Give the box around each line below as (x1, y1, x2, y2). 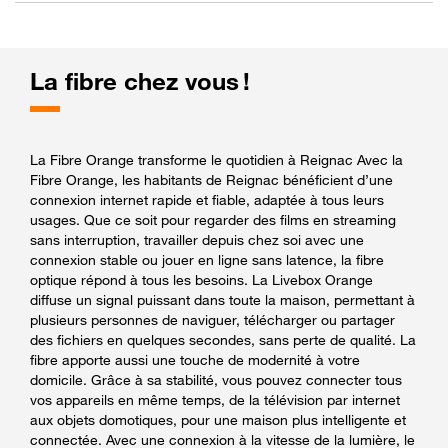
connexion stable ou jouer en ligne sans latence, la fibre (30, 250, 384, 268)
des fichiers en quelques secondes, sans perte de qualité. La (30, 330, 416, 348)
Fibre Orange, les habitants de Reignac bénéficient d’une (30, 170, 393, 188)
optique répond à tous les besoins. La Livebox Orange (30, 270, 373, 288)
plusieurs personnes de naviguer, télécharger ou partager (30, 310, 395, 328)
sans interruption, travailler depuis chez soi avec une (30, 230, 364, 248)
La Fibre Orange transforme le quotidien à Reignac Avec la (30, 150, 403, 168)
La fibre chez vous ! (30, 66, 250, 96)
